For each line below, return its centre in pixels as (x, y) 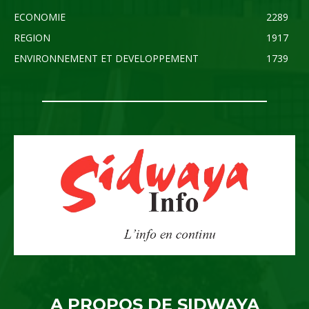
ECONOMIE (40, 17)
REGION (32, 37)
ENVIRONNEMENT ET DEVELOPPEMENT (106, 58)
